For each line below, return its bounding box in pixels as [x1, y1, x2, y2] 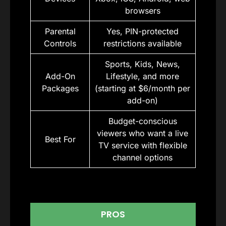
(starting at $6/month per [95, 83, 190, 93]
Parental [44, 26, 76, 36]
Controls [44, 38, 76, 48]
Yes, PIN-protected [106, 26, 179, 36]
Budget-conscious [108, 116, 177, 126]
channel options [112, 152, 173, 162]
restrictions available [103, 38, 182, 48]
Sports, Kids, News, [105, 59, 180, 69]
